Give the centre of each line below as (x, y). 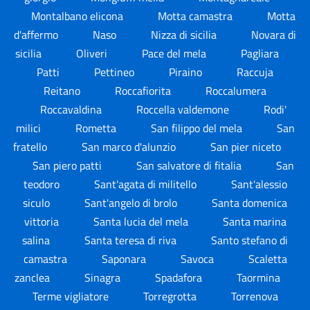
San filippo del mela (198, 128)
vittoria (43, 221)
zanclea (33, 277)
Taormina (258, 277)
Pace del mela (175, 53)
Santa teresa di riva (132, 240)
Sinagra (103, 277)
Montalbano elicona (78, 16)
